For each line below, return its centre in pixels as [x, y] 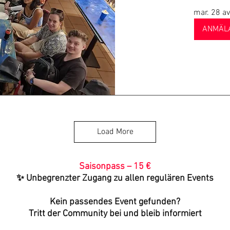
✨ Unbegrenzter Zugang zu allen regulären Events [115, 178]
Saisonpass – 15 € [115, 167]
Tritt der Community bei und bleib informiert [115, 214]
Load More [115, 132]
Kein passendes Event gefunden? [115, 202]
